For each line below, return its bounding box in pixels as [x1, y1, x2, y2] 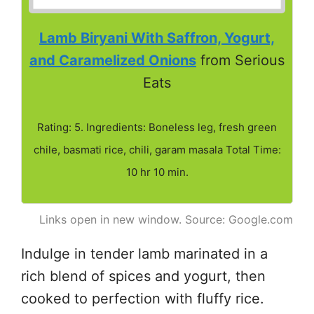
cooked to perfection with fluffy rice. [21, 290, 264, 308]
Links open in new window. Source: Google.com [39, 212, 293, 227]
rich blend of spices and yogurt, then [21, 268, 266, 285]
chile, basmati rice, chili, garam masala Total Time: [33, 143, 281, 157]
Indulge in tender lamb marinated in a [21, 245, 268, 263]
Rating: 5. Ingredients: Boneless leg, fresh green [37, 121, 277, 135]
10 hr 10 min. [125, 165, 189, 179]
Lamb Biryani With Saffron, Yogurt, [39, 29, 275, 47]
